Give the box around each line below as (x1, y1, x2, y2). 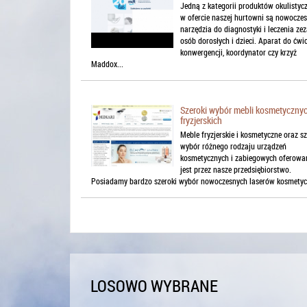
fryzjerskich (180, 114, 222, 127)
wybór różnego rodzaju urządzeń (180, 140, 286, 152)
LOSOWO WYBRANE (90, 275, 218, 297)
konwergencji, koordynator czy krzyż (180, 47, 297, 58)
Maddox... (91, 58, 123, 70)
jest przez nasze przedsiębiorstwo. (180, 164, 291, 175)
